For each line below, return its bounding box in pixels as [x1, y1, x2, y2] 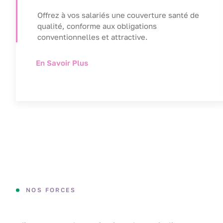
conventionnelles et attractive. [37, 32, 148, 42]
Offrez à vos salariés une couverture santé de [37, 10, 199, 20]
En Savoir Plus [36, 58, 88, 68]
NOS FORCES [26, 186, 76, 194]
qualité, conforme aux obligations [37, 21, 157, 31]
